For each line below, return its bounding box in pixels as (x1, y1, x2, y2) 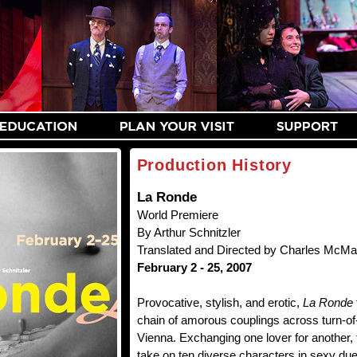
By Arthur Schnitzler (136, 226, 241, 239)
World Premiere (136, 208, 218, 222)
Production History (136, 156, 292, 174)
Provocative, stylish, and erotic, (136, 296, 303, 309)
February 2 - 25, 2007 (136, 261, 252, 274)
